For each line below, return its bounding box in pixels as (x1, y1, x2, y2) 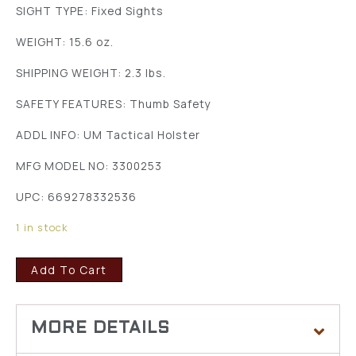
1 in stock (16, 219, 68, 234)
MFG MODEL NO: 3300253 (16, 157, 162, 173)
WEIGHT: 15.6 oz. (16, 33, 114, 49)
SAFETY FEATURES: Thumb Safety (16, 95, 211, 111)
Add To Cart (31, 261, 107, 277)
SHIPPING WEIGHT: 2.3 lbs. (16, 64, 166, 80)
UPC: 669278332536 (16, 188, 137, 204)
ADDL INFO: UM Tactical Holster (16, 126, 200, 142)
